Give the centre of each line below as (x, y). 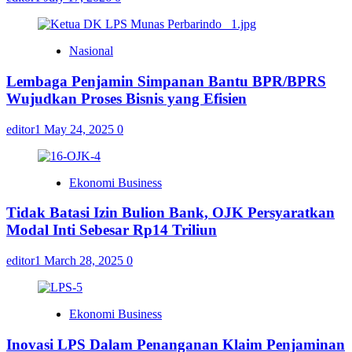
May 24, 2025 (81, 129)
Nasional (91, 51)
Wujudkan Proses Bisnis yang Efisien (126, 99)
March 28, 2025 (85, 261)
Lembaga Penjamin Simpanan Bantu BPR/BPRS (166, 82)
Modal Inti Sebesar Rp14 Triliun (112, 230)
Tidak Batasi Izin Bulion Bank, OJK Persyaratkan (170, 213)
